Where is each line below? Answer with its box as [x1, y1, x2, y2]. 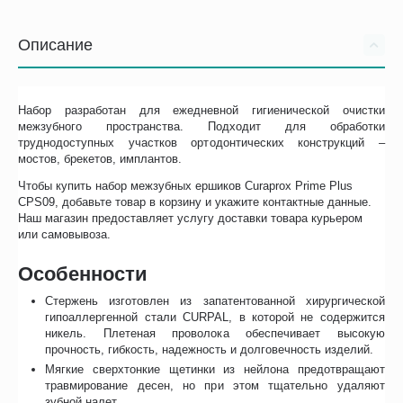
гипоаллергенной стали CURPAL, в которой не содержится [45, 310, 385, 325]
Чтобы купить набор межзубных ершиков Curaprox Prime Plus [18, 179, 354, 193]
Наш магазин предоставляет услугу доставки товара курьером [18, 211, 363, 226]
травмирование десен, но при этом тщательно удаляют [45, 379, 385, 393]
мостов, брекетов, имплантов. [18, 152, 183, 166]
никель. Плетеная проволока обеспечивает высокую [45, 327, 385, 341]
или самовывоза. [18, 228, 112, 242]
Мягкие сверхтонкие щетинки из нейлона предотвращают [45, 363, 385, 377]
